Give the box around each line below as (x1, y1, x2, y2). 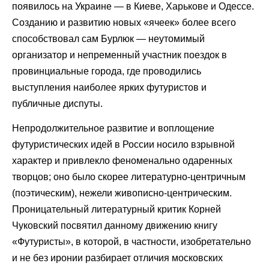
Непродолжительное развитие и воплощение (12, 123, 214, 134)
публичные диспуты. (12, 98, 103, 109)
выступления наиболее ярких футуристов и (12, 82, 207, 93)
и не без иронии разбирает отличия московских (12, 253, 223, 264)
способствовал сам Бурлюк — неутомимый (12, 34, 205, 44)
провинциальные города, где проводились (12, 66, 201, 77)
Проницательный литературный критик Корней (12, 204, 221, 215)
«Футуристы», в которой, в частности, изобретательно (12, 237, 251, 247)
